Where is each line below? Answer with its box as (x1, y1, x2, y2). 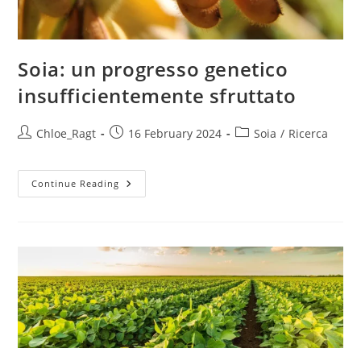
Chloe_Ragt (36, 125, 97, 141)
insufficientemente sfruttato (18, 81, 297, 109)
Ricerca (288, 125, 329, 141)
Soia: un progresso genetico (18, 55, 288, 82)
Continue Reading (31, 176, 120, 189)
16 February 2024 (128, 125, 222, 141)
